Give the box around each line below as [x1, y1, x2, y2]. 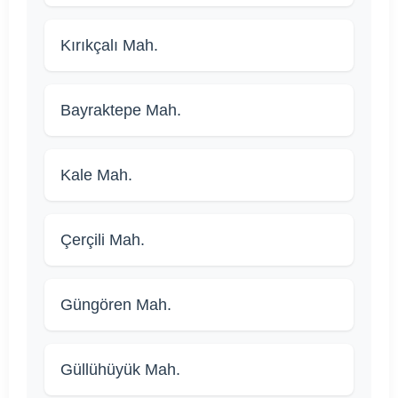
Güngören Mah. [60, 296, 171, 314]
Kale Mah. [60, 166, 132, 185]
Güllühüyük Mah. [60, 361, 180, 379]
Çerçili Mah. [60, 231, 145, 250]
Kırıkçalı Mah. [60, 36, 158, 55]
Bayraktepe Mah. [60, 101, 181, 120]
